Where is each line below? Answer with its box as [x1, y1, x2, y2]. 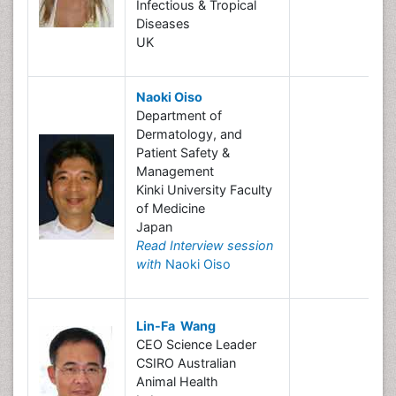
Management [136, 164, 214, 179]
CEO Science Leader [136, 337, 256, 352]
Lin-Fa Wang [136, 318, 216, 333]
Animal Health [136, 374, 218, 389]
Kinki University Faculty [136, 182, 272, 197]
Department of [136, 108, 222, 123]
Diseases [136, 16, 190, 31]
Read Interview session [136, 238, 273, 253]
